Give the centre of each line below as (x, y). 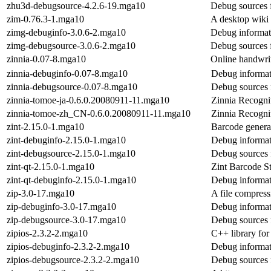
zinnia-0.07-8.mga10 (46, 59)
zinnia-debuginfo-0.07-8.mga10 (67, 73)
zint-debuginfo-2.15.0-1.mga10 (66, 140)
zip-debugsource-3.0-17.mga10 (66, 220)
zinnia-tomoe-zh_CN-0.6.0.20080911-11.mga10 (99, 113)
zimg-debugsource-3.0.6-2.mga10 (71, 45)
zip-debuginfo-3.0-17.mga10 (61, 206)
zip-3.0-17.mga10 (41, 193)
